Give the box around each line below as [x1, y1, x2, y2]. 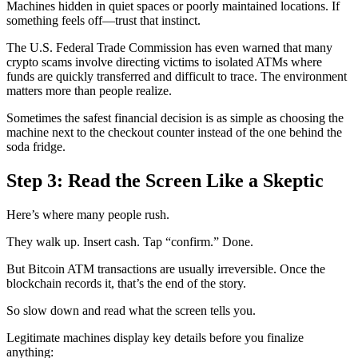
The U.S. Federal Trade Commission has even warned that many [6, 41, 332, 55]
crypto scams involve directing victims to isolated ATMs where [6, 55, 322, 70]
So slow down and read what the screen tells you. [6, 304, 256, 318]
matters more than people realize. [6, 84, 172, 98]
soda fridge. [6, 140, 66, 154]
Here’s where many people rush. [6, 208, 169, 222]
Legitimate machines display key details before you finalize [6, 331, 304, 345]
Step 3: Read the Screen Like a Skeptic [6, 170, 324, 192]
